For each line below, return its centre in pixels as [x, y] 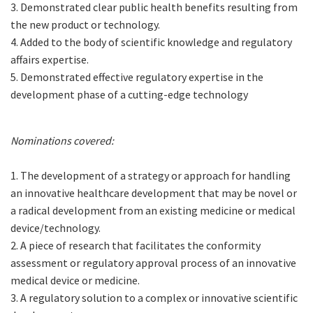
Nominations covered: [62, 141]
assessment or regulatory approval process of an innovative [153, 263]
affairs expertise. [50, 60]
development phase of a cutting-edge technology [129, 95]
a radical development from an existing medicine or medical [153, 211]
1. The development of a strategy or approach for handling [151, 176]
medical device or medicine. [75, 281]
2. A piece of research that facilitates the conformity [136, 246]
